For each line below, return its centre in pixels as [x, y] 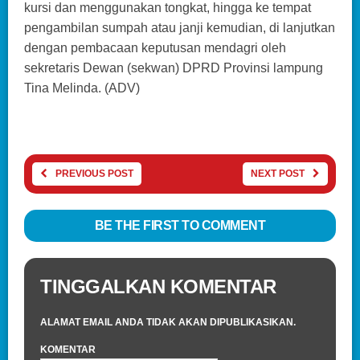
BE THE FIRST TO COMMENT [180, 225]
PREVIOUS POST [94, 173]
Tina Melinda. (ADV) [82, 88]
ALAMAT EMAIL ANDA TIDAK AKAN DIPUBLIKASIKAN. [168, 322]
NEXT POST [278, 173]
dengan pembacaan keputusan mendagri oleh [155, 47]
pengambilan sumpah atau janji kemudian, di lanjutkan [180, 27]
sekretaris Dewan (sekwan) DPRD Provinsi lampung [174, 67]
